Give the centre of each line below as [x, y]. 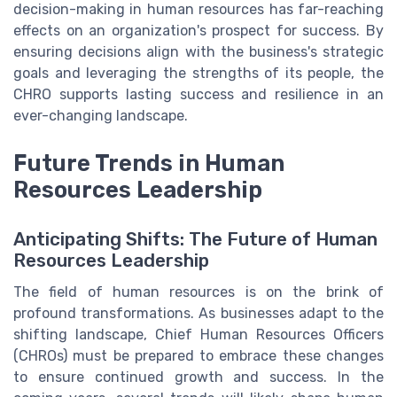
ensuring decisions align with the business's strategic [198, 51]
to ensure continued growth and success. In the [198, 377]
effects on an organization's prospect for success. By [198, 30]
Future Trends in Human [149, 163]
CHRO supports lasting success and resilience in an [198, 94]
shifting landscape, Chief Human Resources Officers [198, 334]
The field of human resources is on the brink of [198, 292]
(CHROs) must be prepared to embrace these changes [198, 355]
